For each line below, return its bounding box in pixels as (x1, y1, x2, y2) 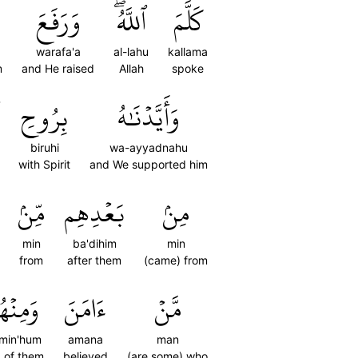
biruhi (30, 141, 59, 154)
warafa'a (35, 45, 81, 58)
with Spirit (18, 157, 70, 171)
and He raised (22, 62, 94, 75)
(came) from (144, 253, 208, 267)
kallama (168, 45, 208, 58)
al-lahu (113, 45, 149, 58)
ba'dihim (72, 237, 117, 250)
